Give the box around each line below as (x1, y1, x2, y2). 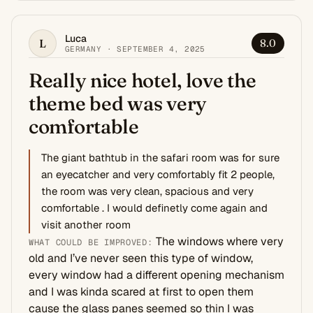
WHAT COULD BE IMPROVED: (29, 236, 153, 248)
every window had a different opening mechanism (29, 267, 284, 282)
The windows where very (152, 233, 284, 249)
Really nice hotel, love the (29, 68, 256, 92)
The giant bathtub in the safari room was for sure (41, 150, 279, 164)
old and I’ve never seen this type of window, (29, 250, 253, 265)
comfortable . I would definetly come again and (41, 201, 268, 214)
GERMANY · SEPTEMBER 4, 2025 (65, 43, 205, 54)
